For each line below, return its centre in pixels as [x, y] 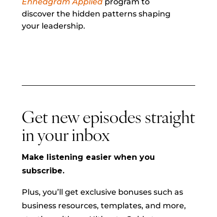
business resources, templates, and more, [104, 205]
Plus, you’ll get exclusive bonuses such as [102, 192]
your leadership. [53, 26]
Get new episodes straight [108, 119]
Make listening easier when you [88, 157]
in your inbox [65, 137]
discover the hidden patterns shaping [96, 14]
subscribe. [43, 170]
